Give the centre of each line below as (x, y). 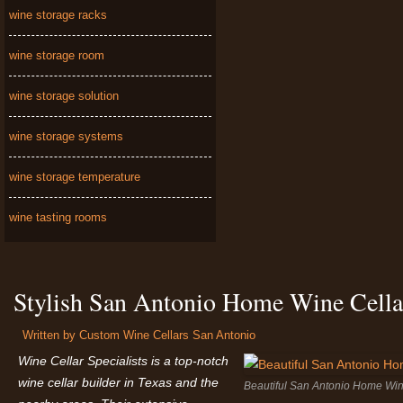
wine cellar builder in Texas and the (118, 382)
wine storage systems (66, 136)
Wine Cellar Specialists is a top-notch (123, 361)
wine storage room (57, 55)
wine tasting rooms (58, 217)
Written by (51, 335)
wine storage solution (64, 96)
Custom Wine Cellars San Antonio (167, 335)
